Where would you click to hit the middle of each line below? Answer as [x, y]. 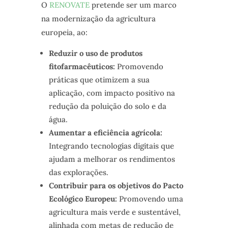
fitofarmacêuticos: [82, 67]
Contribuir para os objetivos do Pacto [116, 186]
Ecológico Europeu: [83, 199]
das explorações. [78, 173]
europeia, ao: [64, 33]
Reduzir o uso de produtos [95, 53]
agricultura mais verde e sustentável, [115, 212]
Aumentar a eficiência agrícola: [105, 133]
